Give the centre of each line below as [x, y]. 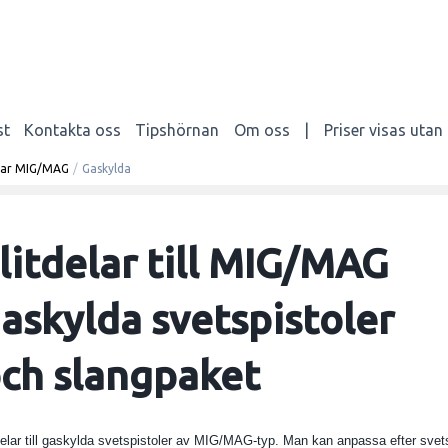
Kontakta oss [73, 129]
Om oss [261, 129]
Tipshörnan [177, 129]
